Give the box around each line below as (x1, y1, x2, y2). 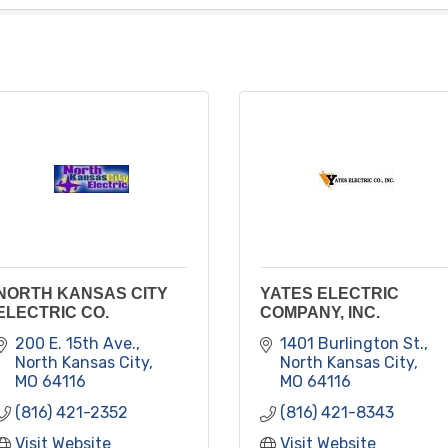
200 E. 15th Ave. (15, 333, 136, 353)
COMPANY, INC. (260, 303, 380, 321)
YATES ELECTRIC (260, 284, 399, 302)
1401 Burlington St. (280, 333, 424, 353)
